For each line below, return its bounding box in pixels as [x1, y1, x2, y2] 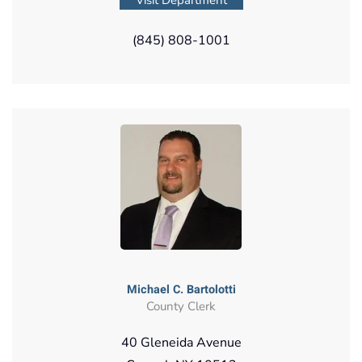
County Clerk [146, 297, 216, 314]
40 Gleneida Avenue [120, 333, 242, 351]
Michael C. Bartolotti [126, 280, 236, 298]
